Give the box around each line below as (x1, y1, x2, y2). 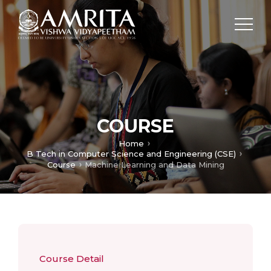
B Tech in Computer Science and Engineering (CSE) (26, 149, 236, 159)
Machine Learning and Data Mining (84, 160, 224, 169)
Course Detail (39, 253, 104, 264)
